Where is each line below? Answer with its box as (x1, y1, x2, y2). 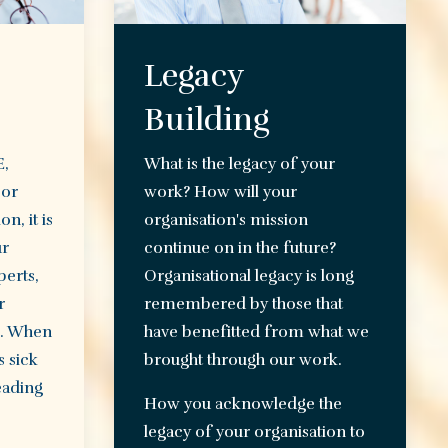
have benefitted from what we (143, 322, 369, 343)
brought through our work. (143, 350, 342, 371)
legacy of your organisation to (143, 422, 365, 443)
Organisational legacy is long (143, 266, 354, 287)
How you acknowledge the (143, 394, 342, 415)
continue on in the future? (143, 238, 336, 259)
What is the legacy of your (143, 154, 335, 175)
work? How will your (143, 182, 297, 203)
